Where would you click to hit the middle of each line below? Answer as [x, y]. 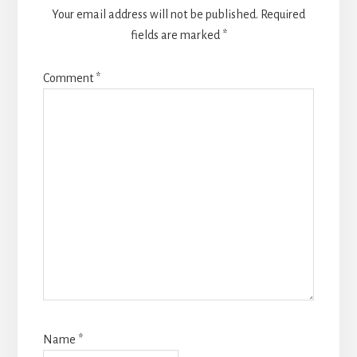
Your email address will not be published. [155, 14]
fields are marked [176, 35]
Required [283, 14]
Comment [69, 78]
